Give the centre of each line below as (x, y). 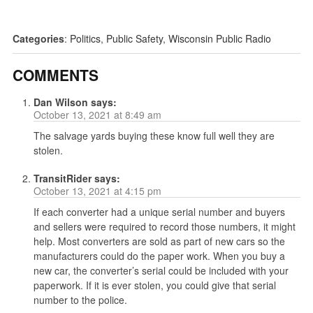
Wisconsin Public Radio (219, 39)
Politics (85, 39)
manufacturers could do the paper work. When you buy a (159, 256)
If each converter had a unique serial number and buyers (159, 212)
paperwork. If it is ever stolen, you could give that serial (154, 285)
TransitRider (62, 179)
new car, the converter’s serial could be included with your (161, 271)
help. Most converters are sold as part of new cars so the (159, 241)
